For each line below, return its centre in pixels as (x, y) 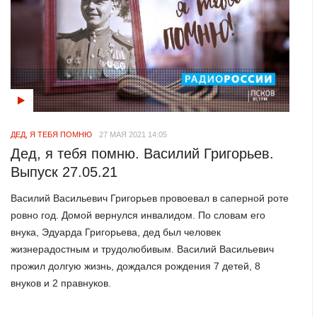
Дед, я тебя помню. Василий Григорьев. (143, 154)
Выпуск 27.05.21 (64, 172)
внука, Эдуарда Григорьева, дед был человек (116, 232)
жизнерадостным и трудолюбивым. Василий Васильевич (143, 249)
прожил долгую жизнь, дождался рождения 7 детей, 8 (136, 266)
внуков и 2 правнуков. (61, 283)
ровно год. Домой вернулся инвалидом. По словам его (138, 215)
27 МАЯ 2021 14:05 (133, 135)
